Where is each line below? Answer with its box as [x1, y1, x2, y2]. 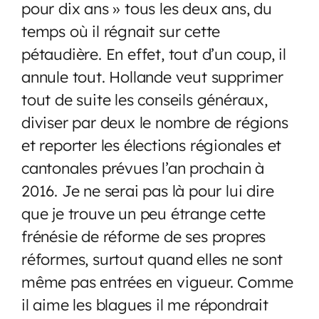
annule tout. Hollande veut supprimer [21, 66, 283, 86]
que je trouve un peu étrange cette [21, 203, 266, 223]
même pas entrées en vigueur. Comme [21, 271, 294, 291]
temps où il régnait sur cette [21, 21, 221, 41]
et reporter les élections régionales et [21, 135, 282, 155]
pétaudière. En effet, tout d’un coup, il [21, 43, 286, 63]
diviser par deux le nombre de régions [21, 112, 288, 132]
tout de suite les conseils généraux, [21, 89, 268, 109]
